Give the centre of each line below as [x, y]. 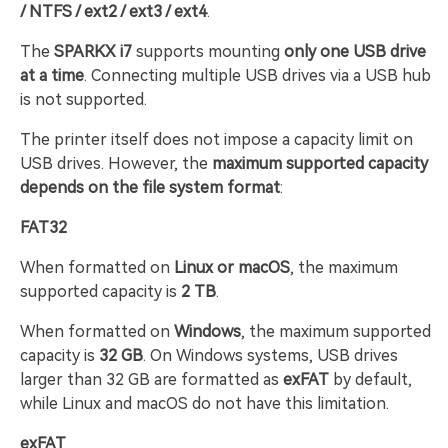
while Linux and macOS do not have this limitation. [204, 403]
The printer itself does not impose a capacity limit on [216, 139]
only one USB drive [355, 51]
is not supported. [83, 99]
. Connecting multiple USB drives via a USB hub [257, 75]
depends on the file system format [150, 187]
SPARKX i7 [93, 51]
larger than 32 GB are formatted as [151, 379]
